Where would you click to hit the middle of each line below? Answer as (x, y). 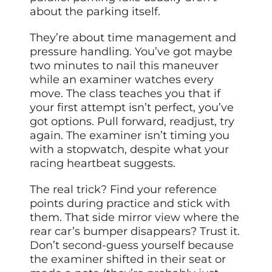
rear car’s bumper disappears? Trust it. (135, 231)
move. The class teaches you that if (125, 93)
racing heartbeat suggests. (103, 163)
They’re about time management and (133, 37)
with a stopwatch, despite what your (130, 149)
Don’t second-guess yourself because (132, 245)
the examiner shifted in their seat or (128, 259)
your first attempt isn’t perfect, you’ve (132, 107)
